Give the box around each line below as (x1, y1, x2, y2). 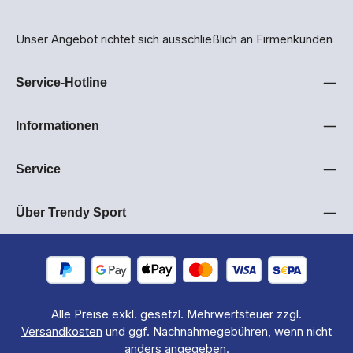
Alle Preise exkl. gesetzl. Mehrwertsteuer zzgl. (51, 307, 302, 321)
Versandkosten (21, 325, 102, 339)
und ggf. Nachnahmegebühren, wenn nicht (102, 325, 332, 339)
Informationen (16, 119, 99, 132)
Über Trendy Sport (16, 206, 126, 219)
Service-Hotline (16, 76, 107, 89)
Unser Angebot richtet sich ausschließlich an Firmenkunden (16, 32, 333, 46)
